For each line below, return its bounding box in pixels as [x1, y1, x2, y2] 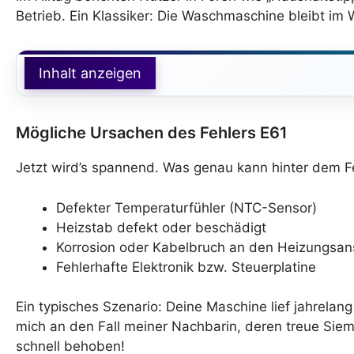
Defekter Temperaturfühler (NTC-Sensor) [56, 199, 317, 216]
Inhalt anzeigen [39, 65, 141, 82]
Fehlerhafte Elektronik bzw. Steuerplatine [56, 258, 316, 275]
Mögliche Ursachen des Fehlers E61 [16, 123, 288, 143]
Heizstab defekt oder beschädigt [56, 219, 266, 235]
